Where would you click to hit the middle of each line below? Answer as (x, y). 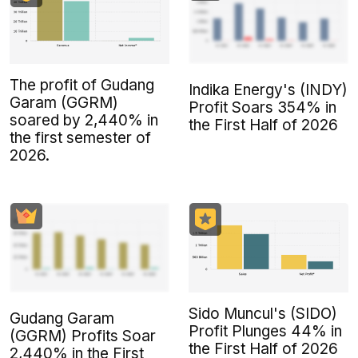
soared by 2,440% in (84, 121)
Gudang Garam (62, 319)
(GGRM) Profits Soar (83, 336)
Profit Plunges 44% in (265, 332)
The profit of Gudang (82, 86)
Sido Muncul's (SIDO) (263, 314)
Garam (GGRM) (64, 103)
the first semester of (80, 138)
